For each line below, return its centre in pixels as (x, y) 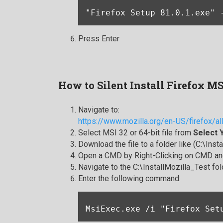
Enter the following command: (129, 179)
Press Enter (99, 39)
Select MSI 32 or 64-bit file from (136, 133)
